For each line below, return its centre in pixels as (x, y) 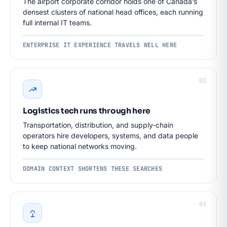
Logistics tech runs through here (87, 111)
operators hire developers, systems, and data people (110, 136)
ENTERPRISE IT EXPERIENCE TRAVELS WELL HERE (100, 45)
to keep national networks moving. (80, 146)
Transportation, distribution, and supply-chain (98, 125)
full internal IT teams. (57, 23)
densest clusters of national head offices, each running (113, 12)
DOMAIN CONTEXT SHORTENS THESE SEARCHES (93, 169)
